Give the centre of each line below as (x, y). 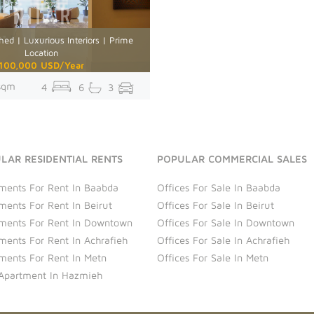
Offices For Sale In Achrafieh (223, 240)
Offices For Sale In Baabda (219, 188)
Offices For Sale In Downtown (226, 223)
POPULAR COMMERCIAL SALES (232, 159)
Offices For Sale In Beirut (216, 205)
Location (41, 53)
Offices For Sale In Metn (213, 258)
